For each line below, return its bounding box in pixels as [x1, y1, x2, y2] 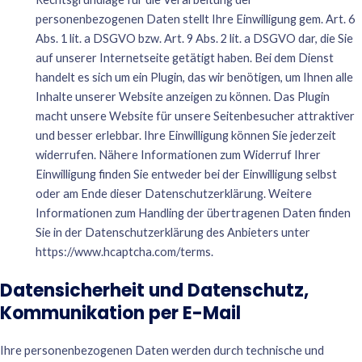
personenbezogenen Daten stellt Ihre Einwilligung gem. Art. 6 [35, 12, 355, 27]
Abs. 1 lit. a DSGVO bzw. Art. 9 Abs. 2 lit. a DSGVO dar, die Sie [35, 32, 353, 46]
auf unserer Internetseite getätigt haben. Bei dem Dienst [35, 51, 334, 65]
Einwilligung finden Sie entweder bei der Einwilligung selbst [35, 167, 337, 182]
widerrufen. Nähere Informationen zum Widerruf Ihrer [35, 148, 321, 162]
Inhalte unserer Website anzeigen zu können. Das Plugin [35, 90, 330, 104]
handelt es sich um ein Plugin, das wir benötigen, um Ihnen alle [35, 70, 353, 85]
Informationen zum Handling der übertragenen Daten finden [35, 206, 351, 221]
